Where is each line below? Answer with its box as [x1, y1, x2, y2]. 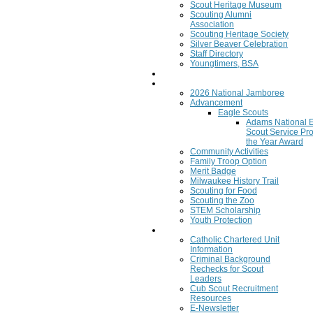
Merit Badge [190, 166, 236, 176]
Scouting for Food [190, 186, 257, 196]
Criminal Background [190, 254, 270, 264]
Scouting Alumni [190, 10, 252, 20]
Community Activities [190, 147, 268, 156]
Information [190, 245, 233, 254]
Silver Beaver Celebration [190, 39, 288, 49]
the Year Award [246, 137, 303, 147]
